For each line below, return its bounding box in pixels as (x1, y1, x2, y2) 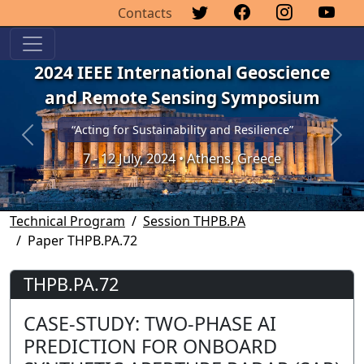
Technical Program (10, 211, 125, 230)
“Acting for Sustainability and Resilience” (71, 122, 293, 137)
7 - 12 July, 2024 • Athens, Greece (83, 149, 281, 167)
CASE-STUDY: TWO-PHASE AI (24, 310, 276, 336)
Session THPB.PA (143, 211, 245, 230)
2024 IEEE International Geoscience (34, 61, 330, 84)
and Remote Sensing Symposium (44, 86, 320, 109)
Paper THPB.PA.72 (28, 231, 137, 249)
